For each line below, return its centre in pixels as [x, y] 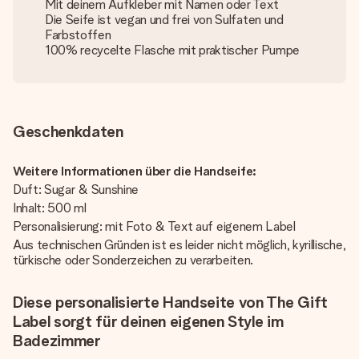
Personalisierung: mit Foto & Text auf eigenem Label [154, 226]
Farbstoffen [78, 35]
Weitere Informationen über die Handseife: [135, 171]
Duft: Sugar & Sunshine [76, 190]
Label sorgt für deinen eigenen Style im [148, 321]
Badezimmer [56, 341]
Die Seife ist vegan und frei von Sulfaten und [164, 20]
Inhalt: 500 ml [50, 208]
